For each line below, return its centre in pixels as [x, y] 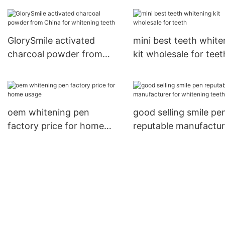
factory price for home [56, 126]
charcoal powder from [55, 54]
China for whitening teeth [62, 68]
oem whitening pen [48, 113]
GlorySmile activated [51, 41]
